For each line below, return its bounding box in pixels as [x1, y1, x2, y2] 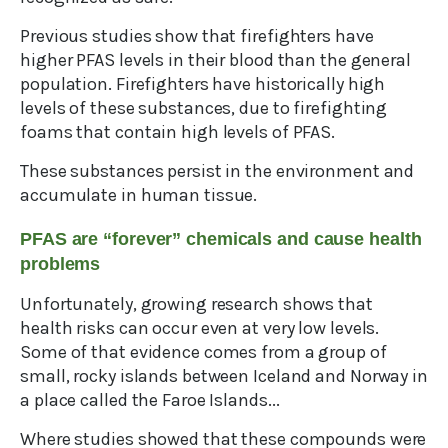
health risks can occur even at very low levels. [20, 317, 380, 340]
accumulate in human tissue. [20, 184, 258, 207]
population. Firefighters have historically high [20, 73, 386, 96]
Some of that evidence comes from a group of [20, 341, 387, 364]
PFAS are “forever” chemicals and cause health [20, 229, 422, 250]
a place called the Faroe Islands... [20, 389, 280, 412]
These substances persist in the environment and [20, 160, 415, 183]
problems [20, 254, 111, 275]
